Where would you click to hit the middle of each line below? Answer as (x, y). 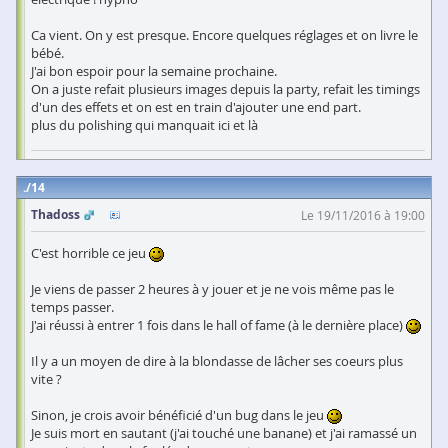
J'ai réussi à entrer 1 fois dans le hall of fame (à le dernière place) (218, 324)
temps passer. (72, 306)
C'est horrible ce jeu (90, 252)
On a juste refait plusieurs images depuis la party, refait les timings (225, 88)
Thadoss (55, 214)
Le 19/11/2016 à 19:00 (363, 214)
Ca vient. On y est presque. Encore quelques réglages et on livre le (224, 34)
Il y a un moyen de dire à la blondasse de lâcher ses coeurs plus (217, 360)
